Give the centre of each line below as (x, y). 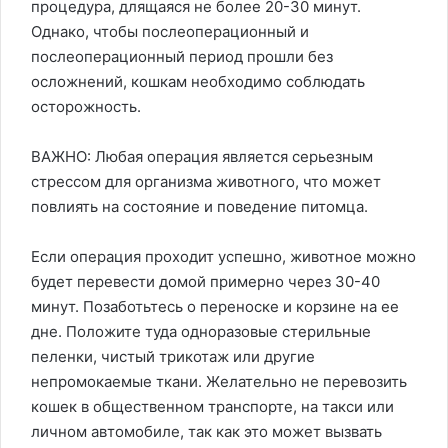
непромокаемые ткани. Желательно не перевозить (219, 381)
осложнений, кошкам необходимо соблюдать (198, 81)
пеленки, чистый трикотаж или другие (173, 356)
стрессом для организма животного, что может (206, 181)
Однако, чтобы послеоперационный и (170, 31)
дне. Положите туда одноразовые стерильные (201, 331)
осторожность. (86, 106)
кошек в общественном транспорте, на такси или (212, 406)
